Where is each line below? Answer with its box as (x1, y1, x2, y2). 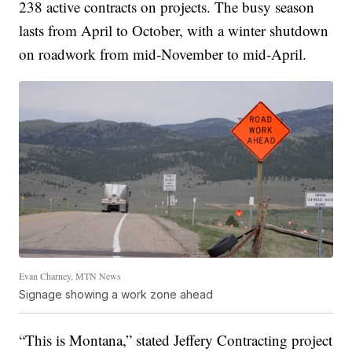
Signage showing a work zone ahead (19, 287, 214, 301)
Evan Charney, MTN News (19, 269, 122, 282)
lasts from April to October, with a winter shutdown (19, 20, 329, 41)
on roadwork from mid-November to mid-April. (19, 44, 307, 64)
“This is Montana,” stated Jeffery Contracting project (19, 329, 333, 350)
